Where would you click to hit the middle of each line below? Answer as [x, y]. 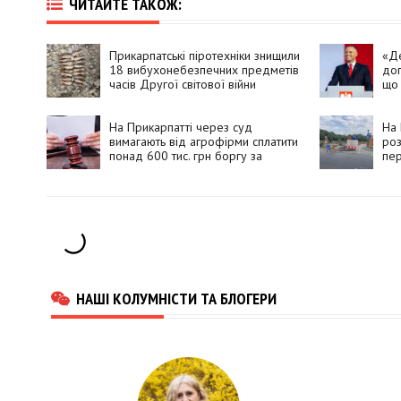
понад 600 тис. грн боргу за [186, 156]
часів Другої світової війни [183, 85]
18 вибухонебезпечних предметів [204, 70]
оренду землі [147, 171]
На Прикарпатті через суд [181, 128]
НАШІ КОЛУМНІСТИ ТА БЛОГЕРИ [176, 299]
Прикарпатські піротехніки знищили [205, 56]
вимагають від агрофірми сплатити [204, 142]
